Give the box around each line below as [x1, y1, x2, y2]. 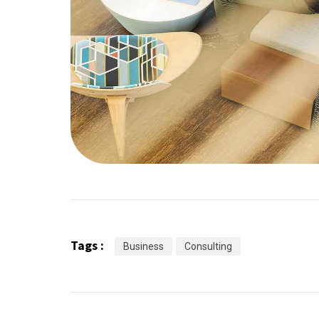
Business [123, 241, 164, 253]
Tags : [70, 237, 104, 254]
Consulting [184, 241, 232, 253]
